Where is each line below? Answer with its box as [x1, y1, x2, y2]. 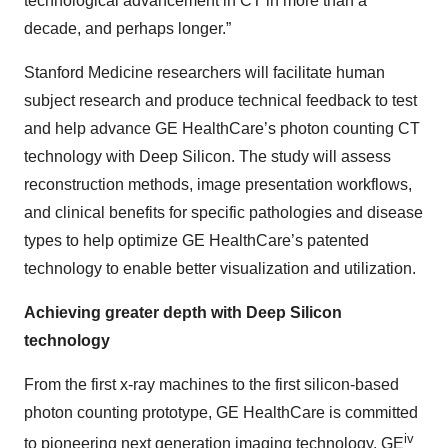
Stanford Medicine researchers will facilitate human [24, 63, 385, 81]
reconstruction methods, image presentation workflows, [24, 175, 412, 193]
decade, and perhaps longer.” [24, 19, 231, 37]
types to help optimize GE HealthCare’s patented [24, 231, 369, 249]
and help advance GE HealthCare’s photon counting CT [24, 119, 420, 137]
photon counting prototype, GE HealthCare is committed [24, 403, 418, 421]
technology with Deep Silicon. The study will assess [24, 147, 391, 165]
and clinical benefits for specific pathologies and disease [24, 203, 423, 221]
